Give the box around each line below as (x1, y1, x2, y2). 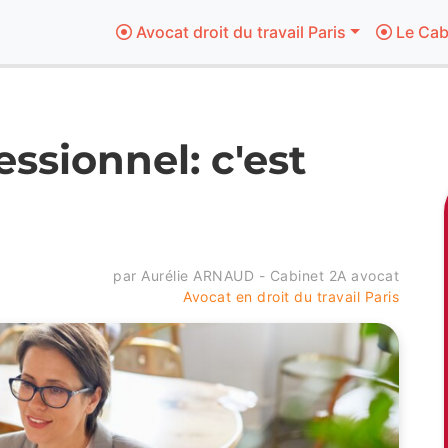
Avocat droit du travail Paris (131, 22, 346, 42)
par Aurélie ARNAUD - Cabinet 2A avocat (113, 267, 399, 284)
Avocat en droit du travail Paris (183, 288, 399, 305)
